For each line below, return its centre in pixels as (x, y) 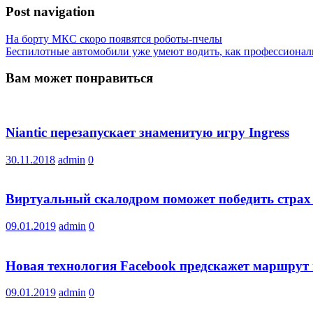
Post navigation (50, 11)
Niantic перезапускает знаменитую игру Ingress (147, 132)
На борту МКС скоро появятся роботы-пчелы (114, 38)
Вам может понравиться (79, 78)
